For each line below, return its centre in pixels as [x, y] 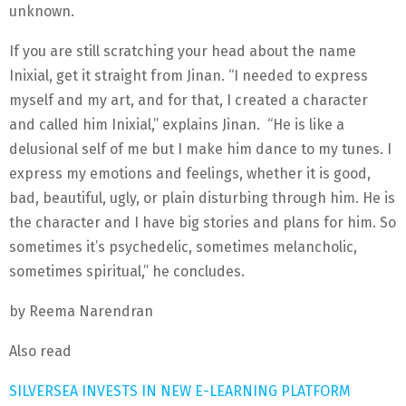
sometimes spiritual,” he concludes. [127, 272]
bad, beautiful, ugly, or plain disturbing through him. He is [202, 198]
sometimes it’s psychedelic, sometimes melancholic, [183, 247]
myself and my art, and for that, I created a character [188, 101]
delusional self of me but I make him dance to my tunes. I [200, 150]
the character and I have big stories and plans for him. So [203, 223]
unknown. [42, 12]
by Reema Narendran [81, 312]
